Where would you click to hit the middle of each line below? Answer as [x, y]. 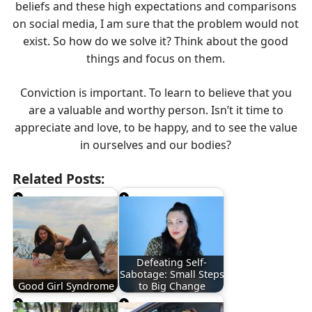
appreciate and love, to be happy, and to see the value [156, 128]
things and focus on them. [156, 59]
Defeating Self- [172, 263]
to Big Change [172, 286]
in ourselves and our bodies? [156, 145]
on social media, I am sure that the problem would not [156, 24]
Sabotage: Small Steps [172, 274]
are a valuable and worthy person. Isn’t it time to [156, 110]
